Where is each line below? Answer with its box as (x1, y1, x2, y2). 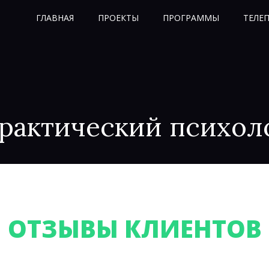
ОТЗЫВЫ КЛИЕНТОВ (7, 212, 262, 245)
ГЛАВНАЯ (36, 12, 74, 23)
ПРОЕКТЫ (98, 12, 139, 23)
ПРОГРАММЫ (163, 12, 219, 23)
